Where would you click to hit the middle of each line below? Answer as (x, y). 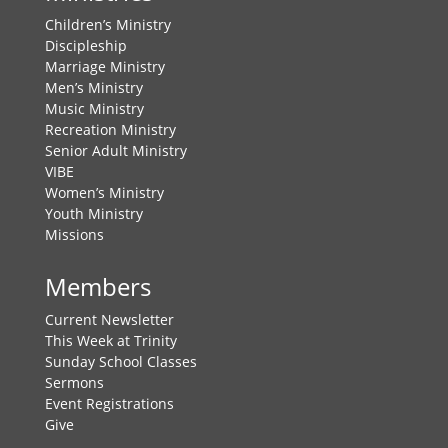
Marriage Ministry (104, 67)
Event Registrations (109, 404)
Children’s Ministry (107, 25)
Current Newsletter (109, 320)
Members (97, 287)
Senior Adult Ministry (115, 151)
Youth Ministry (93, 214)
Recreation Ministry (110, 130)
